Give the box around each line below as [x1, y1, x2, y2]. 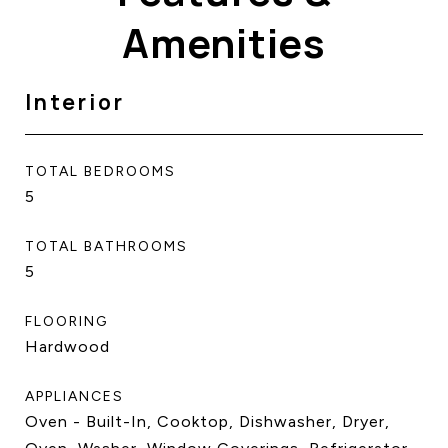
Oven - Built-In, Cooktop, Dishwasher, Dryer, [25, 412, 390, 431]
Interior [25, 88, 125, 116]
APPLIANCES [25, 388, 124, 405]
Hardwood [25, 337, 110, 356]
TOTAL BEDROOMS [25, 163, 176, 180]
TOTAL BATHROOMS [25, 238, 188, 255]
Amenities [122, 15, 326, 70]
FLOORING [25, 313, 108, 330]
